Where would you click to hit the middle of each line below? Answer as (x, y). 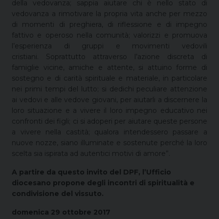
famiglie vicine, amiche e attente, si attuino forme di (109, 67)
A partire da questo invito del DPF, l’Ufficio (91, 172)
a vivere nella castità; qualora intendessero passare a (109, 132)
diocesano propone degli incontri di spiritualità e (103, 183)
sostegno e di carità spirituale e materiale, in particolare (109, 78)
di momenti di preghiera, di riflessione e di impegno (109, 24)
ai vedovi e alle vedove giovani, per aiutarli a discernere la (109, 99)
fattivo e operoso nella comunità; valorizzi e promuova (109, 35)
